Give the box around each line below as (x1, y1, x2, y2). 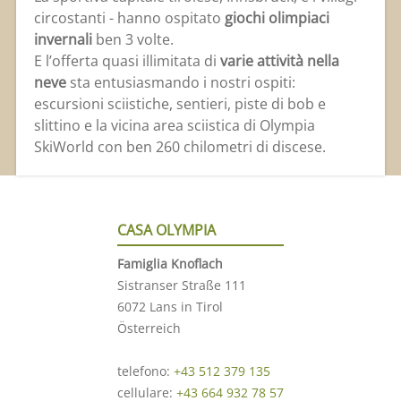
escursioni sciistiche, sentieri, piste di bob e (33, 94, 326, 115)
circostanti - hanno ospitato (33, 8, 225, 29)
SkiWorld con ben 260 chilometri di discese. (33, 137, 326, 158)
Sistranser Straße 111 (117, 277, 246, 294)
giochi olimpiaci (224, 8, 329, 29)
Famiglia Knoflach (117, 255, 223, 273)
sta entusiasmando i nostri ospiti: (65, 73, 295, 93)
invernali (33, 30, 92, 50)
